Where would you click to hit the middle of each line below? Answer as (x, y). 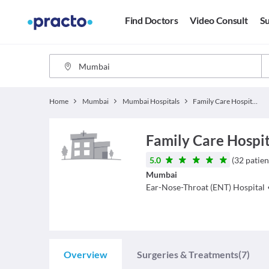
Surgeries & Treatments (188, 254)
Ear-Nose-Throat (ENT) (188, 187)
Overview (86, 254)
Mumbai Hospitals (151, 101)
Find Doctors (152, 20)
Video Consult (219, 20)
